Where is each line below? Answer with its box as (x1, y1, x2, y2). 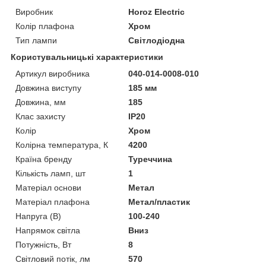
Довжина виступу (15, 83, 81, 93)
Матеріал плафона (15, 197, 90, 207)
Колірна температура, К (15, 140, 108, 150)
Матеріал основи (15, 182, 81, 192)
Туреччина (128, 154, 173, 164)
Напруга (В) (15, 211, 61, 221)
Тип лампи (15, 35, 57, 45)
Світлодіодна (128, 35, 185, 45)
